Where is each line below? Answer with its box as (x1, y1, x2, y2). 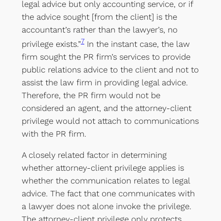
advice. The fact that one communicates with (21, 188, 195, 198)
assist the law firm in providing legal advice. (21, 77, 188, 87)
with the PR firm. (21, 128, 86, 139)
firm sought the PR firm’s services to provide (21, 51, 190, 62)
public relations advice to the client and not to (21, 64, 199, 74)
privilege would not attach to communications (21, 115, 199, 126)
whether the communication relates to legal (21, 175, 190, 185)
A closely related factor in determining (21, 149, 167, 160)
